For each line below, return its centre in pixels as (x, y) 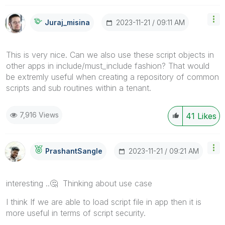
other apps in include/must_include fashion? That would (108, 66)
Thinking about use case (106, 183)
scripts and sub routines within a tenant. (79, 88)
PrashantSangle (74, 151)
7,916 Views (39, 115)
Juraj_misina (67, 23)
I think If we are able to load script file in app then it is (104, 202)
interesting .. (28, 183)
